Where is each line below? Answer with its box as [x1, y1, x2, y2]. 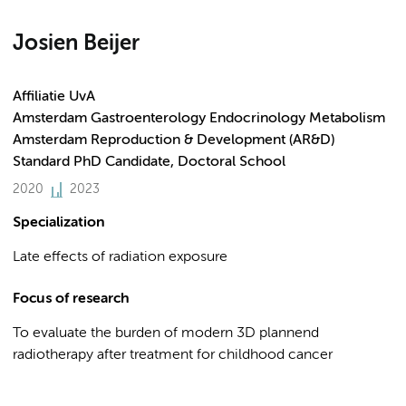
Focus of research [13, 292, 130, 306]
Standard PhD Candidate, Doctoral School [13, 155, 285, 169]
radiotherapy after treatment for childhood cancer [13, 348, 336, 362]
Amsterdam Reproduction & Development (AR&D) [13, 133, 334, 148]
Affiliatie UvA [13, 90, 95, 104]
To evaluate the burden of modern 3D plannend [13, 326, 319, 341]
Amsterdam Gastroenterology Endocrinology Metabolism [13, 111, 385, 126]
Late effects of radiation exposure [13, 250, 227, 265]
